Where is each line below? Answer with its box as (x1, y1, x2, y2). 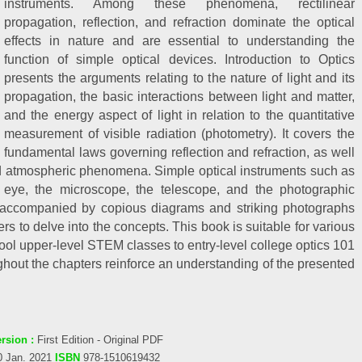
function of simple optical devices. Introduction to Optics (4, 53, 355, 66)
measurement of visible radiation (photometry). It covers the (4, 127, 355, 141)
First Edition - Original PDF (37, 334, 163, 346)
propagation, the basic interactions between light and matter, (4, 90, 355, 103)
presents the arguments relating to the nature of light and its (4, 71, 355, 85)
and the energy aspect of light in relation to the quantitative (4, 108, 355, 122)
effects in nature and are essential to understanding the (4, 34, 355, 48)
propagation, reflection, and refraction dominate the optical (4, 15, 355, 29)
